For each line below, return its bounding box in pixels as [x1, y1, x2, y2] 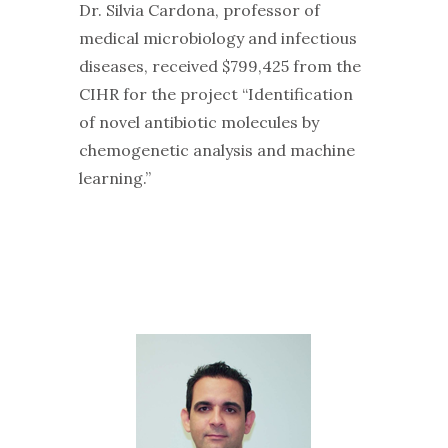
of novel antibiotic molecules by [78, 112, 319, 133]
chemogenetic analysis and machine [78, 140, 355, 161]
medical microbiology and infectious [78, 28, 357, 49]
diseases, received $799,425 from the [78, 56, 361, 77]
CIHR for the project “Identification [78, 84, 353, 105]
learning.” [78, 168, 151, 189]
